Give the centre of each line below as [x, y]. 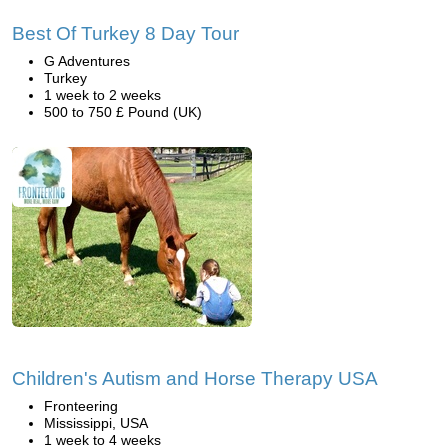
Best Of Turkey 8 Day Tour [125, 33]
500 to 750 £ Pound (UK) [123, 112]
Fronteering [81, 406]
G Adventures [87, 61]
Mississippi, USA [96, 423]
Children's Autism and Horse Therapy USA [195, 378]
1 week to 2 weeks [102, 95]
